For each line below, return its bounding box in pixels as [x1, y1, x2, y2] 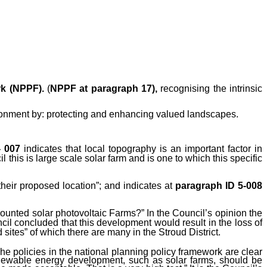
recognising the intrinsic [157, 83, 263, 94]
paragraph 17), [91, 83, 158, 94]
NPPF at [50, 83, 88, 94]
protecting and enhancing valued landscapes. [46, 108, 238, 119]
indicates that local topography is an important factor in [20, 144, 263, 154]
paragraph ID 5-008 [175, 180, 263, 191]
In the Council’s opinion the [146, 208, 263, 219]
